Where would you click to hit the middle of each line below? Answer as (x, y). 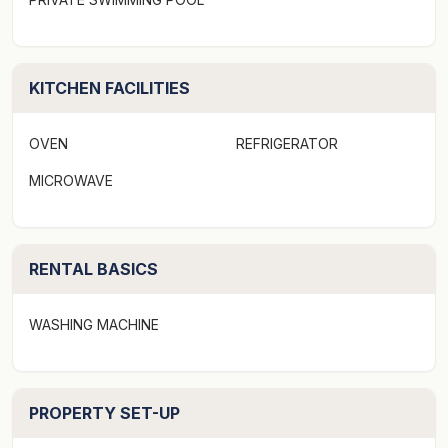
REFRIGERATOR (287, 143)
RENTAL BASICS (93, 268)
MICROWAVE (71, 180)
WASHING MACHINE (94, 324)
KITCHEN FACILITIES (109, 87)
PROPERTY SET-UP (104, 412)
